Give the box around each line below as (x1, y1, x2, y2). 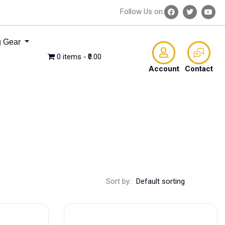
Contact (185, 64, 213, 73)
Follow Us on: (120, 7, 164, 16)
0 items (56, 52, 81, 61)
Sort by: (106, 177, 131, 186)
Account (148, 64, 179, 73)
